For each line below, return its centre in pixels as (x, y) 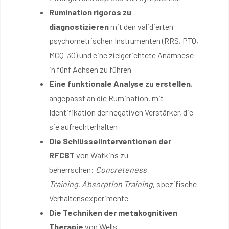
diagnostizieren (79, 26)
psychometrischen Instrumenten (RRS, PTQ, (124, 40)
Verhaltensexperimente (89, 198)
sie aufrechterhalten (83, 126)
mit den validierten (141, 26)
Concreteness (121, 169)
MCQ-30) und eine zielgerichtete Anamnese (121, 55)
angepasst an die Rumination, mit (106, 98)
